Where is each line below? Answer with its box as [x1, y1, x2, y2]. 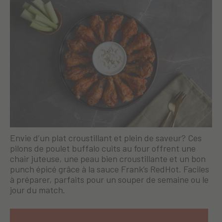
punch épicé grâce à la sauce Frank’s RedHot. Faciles [10, 163, 209, 174]
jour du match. [10, 184, 65, 195]
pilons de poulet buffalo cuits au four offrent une [10, 142, 196, 154]
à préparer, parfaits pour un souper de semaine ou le [10, 173, 209, 185]
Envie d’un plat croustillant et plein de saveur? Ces [10, 132, 202, 143]
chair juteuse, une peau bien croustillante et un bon [10, 153, 206, 164]
